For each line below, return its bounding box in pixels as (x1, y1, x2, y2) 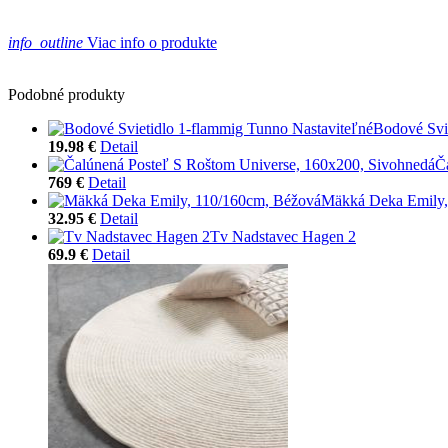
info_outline (8, 33, 83, 51)
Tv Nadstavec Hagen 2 (210, 227, 356, 245)
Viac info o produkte (83, 33, 217, 51)
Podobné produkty (8, 85, 125, 103)
